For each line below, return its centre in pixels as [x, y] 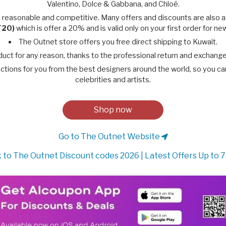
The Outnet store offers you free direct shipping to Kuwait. [118, 42]
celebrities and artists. [113, 80]
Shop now [113, 110]
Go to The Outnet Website [110, 136]
